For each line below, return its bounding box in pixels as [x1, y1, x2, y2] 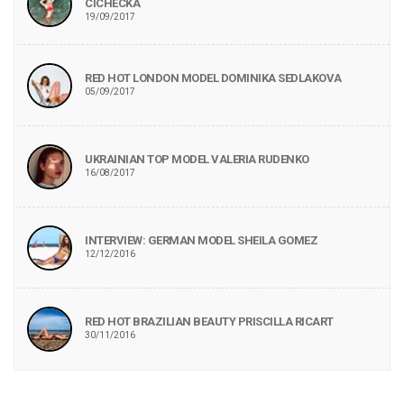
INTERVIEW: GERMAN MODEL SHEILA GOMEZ [85, 233, 317, 247]
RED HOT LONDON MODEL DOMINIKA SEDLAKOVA [85, 70, 342, 85]
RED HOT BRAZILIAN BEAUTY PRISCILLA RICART [85, 314, 334, 328]
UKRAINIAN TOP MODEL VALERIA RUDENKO [85, 151, 309, 166]
